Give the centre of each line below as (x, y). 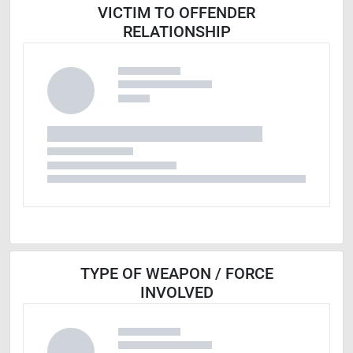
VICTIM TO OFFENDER (176, 13)
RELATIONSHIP (176, 32)
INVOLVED (176, 293)
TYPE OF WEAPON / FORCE (176, 274)
